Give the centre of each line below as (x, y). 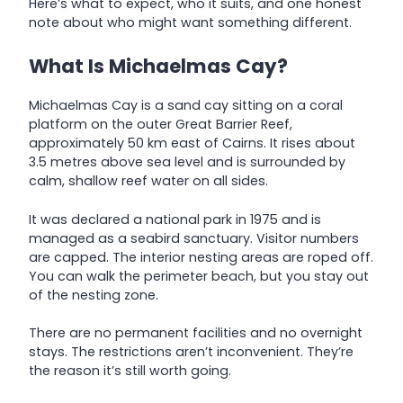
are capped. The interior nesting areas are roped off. (201, 257)
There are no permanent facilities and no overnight (196, 333)
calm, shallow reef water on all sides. (148, 181)
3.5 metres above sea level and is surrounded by (187, 162)
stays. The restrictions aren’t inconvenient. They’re (191, 352)
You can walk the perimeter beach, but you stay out (199, 276)
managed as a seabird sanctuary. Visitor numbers (194, 238)
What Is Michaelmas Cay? (158, 66)
